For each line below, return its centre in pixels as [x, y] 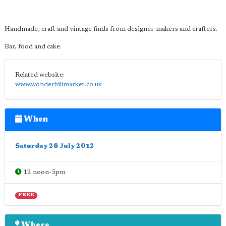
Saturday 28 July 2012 [55, 146]
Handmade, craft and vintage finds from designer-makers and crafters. [111, 29]
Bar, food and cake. [33, 47]
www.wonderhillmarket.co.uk [59, 84]
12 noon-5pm [44, 172]
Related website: [40, 75]
